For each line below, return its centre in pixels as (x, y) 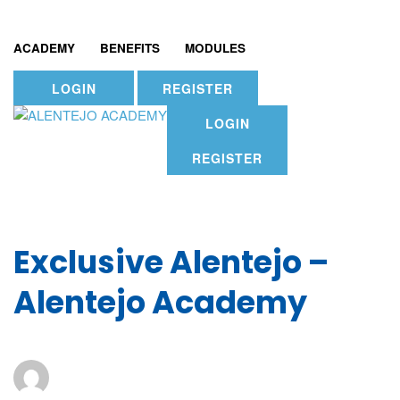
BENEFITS (130, 48)
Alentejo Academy (160, 302)
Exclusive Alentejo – (171, 262)
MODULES (215, 48)
